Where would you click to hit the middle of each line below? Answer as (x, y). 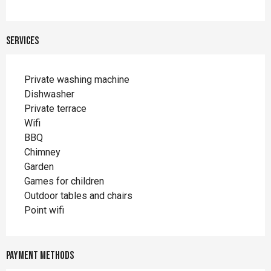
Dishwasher (49, 94)
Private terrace (55, 109)
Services (22, 41)
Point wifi (44, 211)
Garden (39, 167)
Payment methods (40, 256)
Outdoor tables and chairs (78, 196)
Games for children (64, 181)
